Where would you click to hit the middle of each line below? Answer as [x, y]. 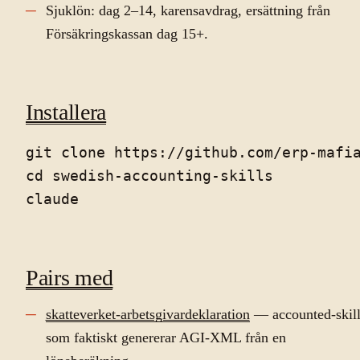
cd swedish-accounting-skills [149, 176]
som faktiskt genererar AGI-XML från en [166, 338]
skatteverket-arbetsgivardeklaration [147, 315]
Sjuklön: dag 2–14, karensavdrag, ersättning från [188, 11]
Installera [66, 112]
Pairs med [70, 277]
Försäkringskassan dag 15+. [127, 34]
